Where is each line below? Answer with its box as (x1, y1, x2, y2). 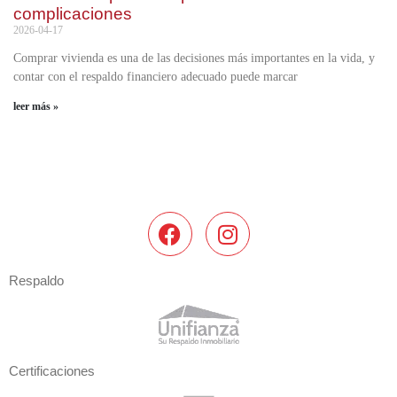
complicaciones (13, 4, 132, 24)
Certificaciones (9, 363, 95, 379)
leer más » (13, 100, 58, 113)
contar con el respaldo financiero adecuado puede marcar (13, 70, 298, 84)
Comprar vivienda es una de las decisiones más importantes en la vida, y (13, 51, 375, 66)
